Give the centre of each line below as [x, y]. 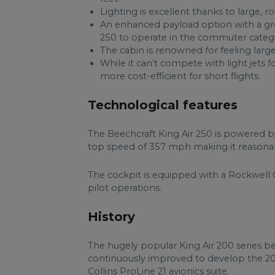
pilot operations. [125, 188]
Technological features [163, 105]
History [111, 216]
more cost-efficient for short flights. [180, 76]
